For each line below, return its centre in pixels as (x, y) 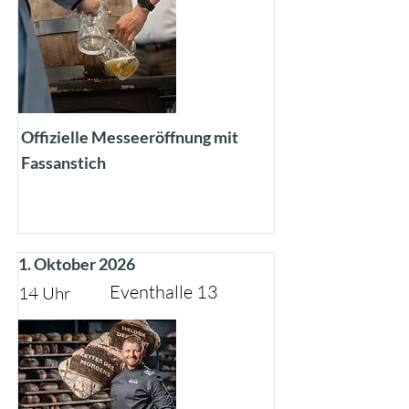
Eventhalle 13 (164, 292)
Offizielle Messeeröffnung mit (130, 137)
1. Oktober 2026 (77, 264)
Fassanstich (63, 163)
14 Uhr (45, 293)
